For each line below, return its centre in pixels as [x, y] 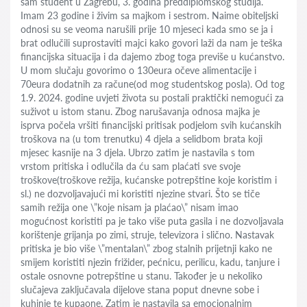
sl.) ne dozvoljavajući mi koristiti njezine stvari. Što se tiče [140, 194]
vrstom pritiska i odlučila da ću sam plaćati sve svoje [131, 166]
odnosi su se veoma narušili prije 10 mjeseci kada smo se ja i [147, 29]
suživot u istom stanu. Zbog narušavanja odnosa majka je [140, 111]
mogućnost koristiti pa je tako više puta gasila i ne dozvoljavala [152, 221]
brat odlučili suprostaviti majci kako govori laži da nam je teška [151, 43]
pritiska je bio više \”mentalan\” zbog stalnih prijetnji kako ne [146, 248]
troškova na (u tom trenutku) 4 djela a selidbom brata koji [142, 139]
